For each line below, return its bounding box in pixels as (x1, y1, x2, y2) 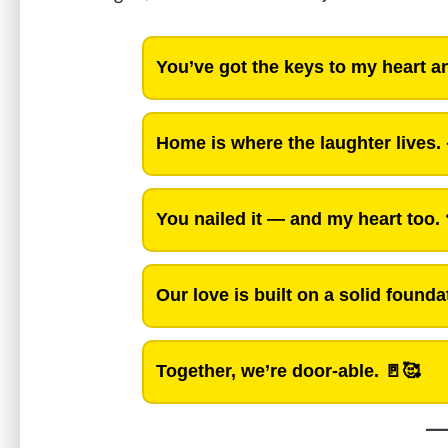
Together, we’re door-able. (156, 361, 379, 382)
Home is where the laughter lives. (156, 133, 441, 154)
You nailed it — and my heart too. (156, 209, 440, 230)
